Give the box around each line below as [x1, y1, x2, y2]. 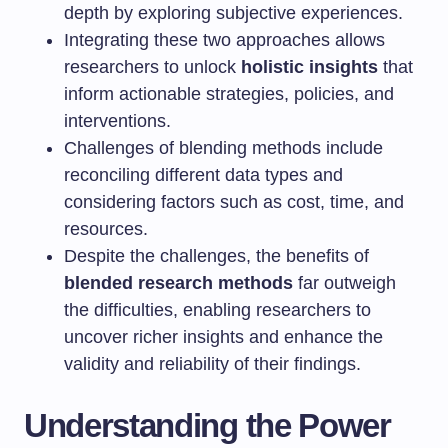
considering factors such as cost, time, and [64, 192, 404, 212]
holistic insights [241, 57, 378, 77]
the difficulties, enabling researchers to [64, 300, 371, 320]
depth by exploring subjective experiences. [64, 3, 403, 23]
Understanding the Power [24, 407, 391, 444]
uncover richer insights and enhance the [64, 327, 383, 347]
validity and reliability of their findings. [64, 354, 361, 374]
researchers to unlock [64, 57, 241, 77]
